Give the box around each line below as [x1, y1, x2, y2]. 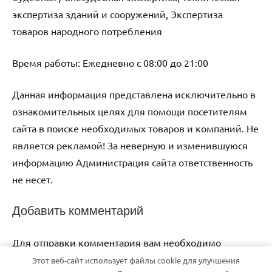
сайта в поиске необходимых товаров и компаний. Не [12, 121, 259, 134]
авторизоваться [12, 253, 83, 265]
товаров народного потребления [12, 24, 162, 37]
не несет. [12, 172, 53, 185]
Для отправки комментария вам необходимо [12, 236, 221, 248]
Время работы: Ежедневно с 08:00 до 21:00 [12, 56, 208, 69]
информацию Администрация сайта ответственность [12, 155, 253, 168]
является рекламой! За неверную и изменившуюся [12, 138, 248, 151]
